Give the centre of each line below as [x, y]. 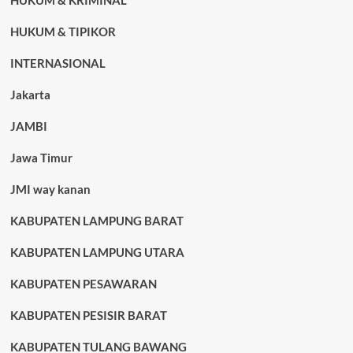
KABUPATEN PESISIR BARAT [88, 315]
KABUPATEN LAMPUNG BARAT [97, 221]
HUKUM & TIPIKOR [63, 32]
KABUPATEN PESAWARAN [83, 284]
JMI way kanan [50, 189]
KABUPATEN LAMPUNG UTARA [97, 252]
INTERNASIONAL [58, 63]
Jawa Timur [41, 158]
